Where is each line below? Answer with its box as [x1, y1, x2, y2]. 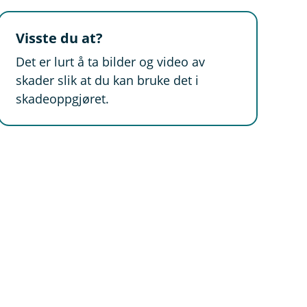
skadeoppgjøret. [16, 90, 110, 107]
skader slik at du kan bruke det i [16, 72, 199, 88]
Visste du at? [16, 29, 103, 47]
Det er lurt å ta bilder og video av [16, 53, 206, 70]
